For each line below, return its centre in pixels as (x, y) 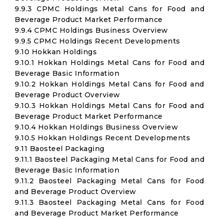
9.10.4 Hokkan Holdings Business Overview (96, 127)
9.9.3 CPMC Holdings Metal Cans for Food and (109, 9)
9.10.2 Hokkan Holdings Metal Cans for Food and (109, 84)
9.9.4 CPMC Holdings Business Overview (91, 30)
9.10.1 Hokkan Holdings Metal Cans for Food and (109, 63)
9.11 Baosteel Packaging (60, 149)
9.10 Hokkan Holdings (56, 52)
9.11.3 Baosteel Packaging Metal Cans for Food (109, 202)
